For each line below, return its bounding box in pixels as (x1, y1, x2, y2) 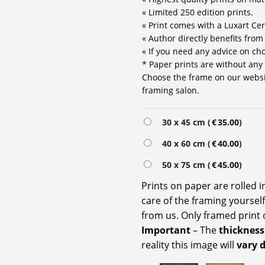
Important (141, 223, 193, 237)
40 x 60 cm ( (157, 137, 211, 149)
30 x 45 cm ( (157, 116, 211, 128)
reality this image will (141, 238, 237, 251)
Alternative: (141, 115, 189, 127)
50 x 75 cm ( (157, 159, 211, 170)
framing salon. (142, 84, 199, 96)
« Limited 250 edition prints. (142, 6, 253, 18)
